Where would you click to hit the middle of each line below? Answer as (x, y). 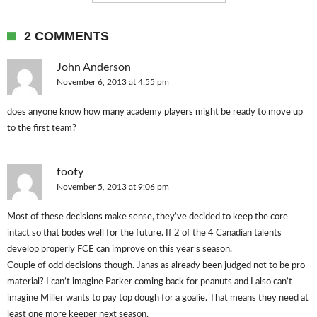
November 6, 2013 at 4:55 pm (113, 82)
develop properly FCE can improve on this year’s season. (120, 249)
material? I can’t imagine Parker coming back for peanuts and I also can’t (150, 282)
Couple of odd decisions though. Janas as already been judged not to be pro (156, 266)
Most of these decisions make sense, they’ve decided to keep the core (148, 217)
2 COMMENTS (67, 36)
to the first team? (42, 128)
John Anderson (94, 67)
